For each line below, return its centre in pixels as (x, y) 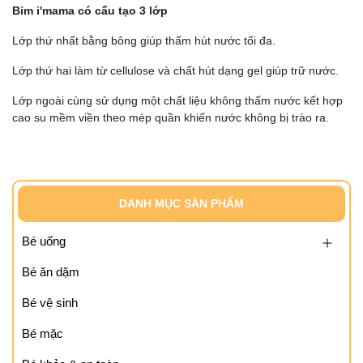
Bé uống (44, 241)
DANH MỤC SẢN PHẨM (181, 203)
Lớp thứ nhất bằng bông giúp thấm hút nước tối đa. (144, 41)
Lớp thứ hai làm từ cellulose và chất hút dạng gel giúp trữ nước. (175, 70)
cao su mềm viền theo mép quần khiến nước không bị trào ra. (171, 117)
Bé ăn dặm (51, 272)
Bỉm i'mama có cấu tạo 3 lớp (90, 11)
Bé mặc (43, 333)
